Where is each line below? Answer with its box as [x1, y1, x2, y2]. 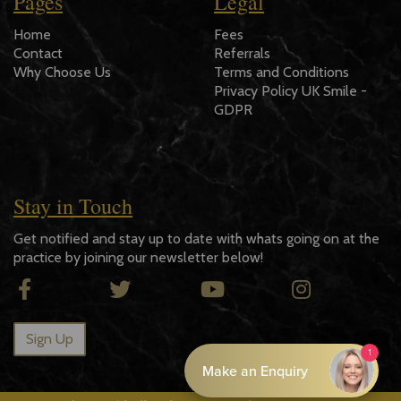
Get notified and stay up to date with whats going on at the [13, 230, 380, 248]
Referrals [214, 45, 270, 63]
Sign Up [26, 330, 73, 348]
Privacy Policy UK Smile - [214, 82, 367, 100]
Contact [13, 45, 63, 63]
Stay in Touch [13, 192, 132, 221]
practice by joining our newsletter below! [13, 249, 263, 267]
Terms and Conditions [214, 64, 349, 81]
